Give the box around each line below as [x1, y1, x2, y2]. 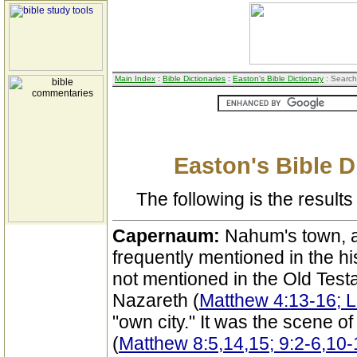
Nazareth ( [112, 290, 199, 311]
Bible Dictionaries [163, 74, 226, 83]
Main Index [115, 74, 155, 83]
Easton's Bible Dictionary [233, 74, 324, 83]
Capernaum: [112, 226, 225, 246]
